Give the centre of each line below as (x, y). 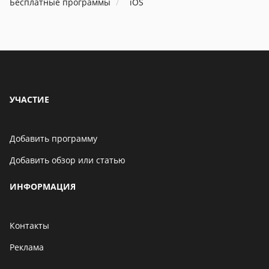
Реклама (27, 247)
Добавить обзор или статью (68, 160)
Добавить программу (53, 138)
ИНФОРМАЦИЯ (43, 186)
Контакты (29, 225)
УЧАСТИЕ (29, 99)
